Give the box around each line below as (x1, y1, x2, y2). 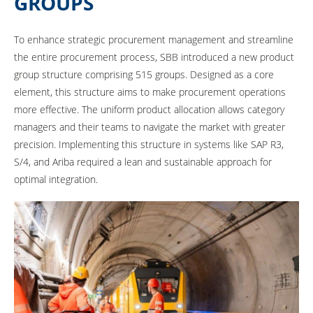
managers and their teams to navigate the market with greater (14, 119, 285, 133)
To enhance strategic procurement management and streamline (14, 32, 293, 46)
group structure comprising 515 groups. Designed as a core (14, 67, 274, 81)
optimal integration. (14, 172, 98, 186)
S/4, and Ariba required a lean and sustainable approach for (14, 154, 272, 168)
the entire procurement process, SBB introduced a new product (14, 50, 294, 64)
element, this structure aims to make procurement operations (14, 85, 286, 99)
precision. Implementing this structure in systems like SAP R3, (14, 137, 284, 151)
